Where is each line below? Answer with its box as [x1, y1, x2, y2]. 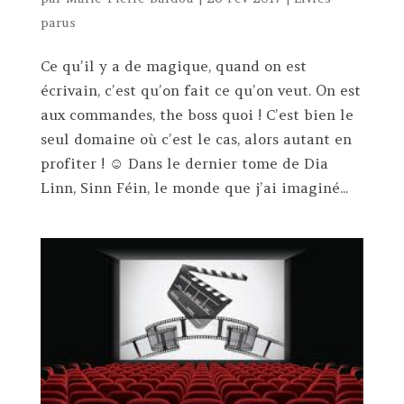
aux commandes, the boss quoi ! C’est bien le [40, 105, 353, 124]
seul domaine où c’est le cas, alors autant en [40, 129, 352, 148]
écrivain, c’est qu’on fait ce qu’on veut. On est [40, 80, 361, 99]
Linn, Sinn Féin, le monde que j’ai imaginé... [40, 178, 348, 197]
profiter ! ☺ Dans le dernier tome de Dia [40, 153, 328, 172]
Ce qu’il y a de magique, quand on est [40, 56, 307, 75]
